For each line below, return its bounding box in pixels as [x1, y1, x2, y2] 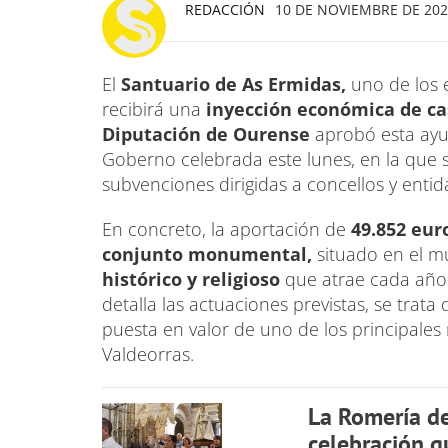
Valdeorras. [102, 342, 194, 367]
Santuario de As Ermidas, [116, 72, 351, 97]
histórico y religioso [102, 267, 285, 292]
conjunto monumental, [102, 242, 317, 267]
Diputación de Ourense [102, 122, 315, 147]
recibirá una [102, 97, 201, 122]
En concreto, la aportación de [102, 217, 351, 242]
